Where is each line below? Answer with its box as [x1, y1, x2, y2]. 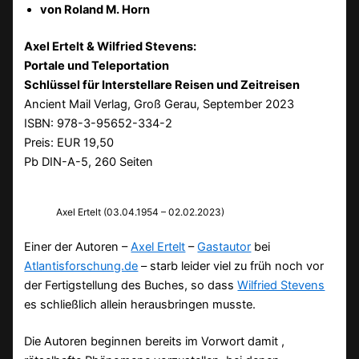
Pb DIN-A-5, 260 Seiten [24, 154, 154, 169]
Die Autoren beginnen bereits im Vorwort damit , [24, 333, 285, 349]
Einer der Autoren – [24, 239, 131, 254]
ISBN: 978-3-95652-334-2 [24, 115, 173, 131]
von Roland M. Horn [40, 2, 151, 18]
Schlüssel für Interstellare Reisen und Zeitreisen [24, 77, 301, 92]
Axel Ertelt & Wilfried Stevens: [24, 38, 197, 54]
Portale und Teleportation [24, 58, 170, 73]
